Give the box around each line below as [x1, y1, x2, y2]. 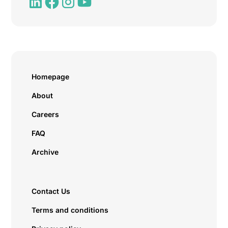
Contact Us [32, 187, 71, 195]
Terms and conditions [32, 206, 109, 214]
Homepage [32, 72, 70, 81]
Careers [32, 110, 60, 119]
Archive [32, 148, 59, 156]
